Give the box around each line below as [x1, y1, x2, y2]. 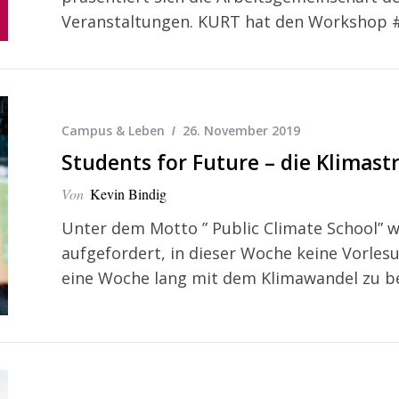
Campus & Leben [61, 122, 165, 140]
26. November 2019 [183, 122, 300, 140]
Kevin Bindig [90, 184, 167, 204]
